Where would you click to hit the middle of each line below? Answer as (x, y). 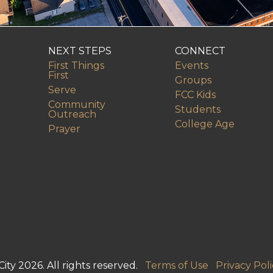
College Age (205, 124)
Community (77, 105)
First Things (76, 66)
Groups (193, 80)
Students (198, 110)
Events (192, 66)
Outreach (72, 115)
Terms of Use (176, 266)
